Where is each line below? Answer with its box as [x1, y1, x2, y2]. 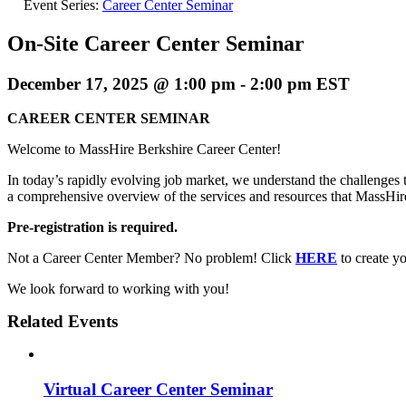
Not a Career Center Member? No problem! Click [7, 250, 295, 266]
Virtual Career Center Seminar [43, 380, 273, 400]
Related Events [7, 312, 118, 332]
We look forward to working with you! [7, 281, 229, 297]
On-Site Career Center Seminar [7, 31, 304, 55]
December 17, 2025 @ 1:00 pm [7, 73, 236, 93]
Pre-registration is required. [7, 219, 178, 236]
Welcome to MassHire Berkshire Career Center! [7, 141, 281, 158]
